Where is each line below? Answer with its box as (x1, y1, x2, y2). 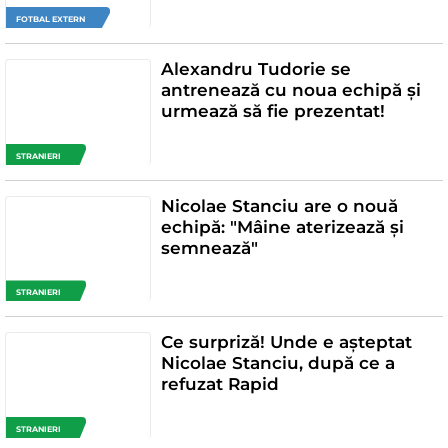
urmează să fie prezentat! (160, 101, 385, 121)
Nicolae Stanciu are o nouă (160, 195, 398, 216)
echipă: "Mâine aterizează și (160, 216, 404, 237)
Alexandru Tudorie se (160, 59, 351, 79)
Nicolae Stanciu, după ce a (160, 353, 395, 374)
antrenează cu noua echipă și (160, 80, 421, 100)
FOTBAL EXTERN (16, 14, 85, 24)
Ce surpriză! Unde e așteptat (160, 332, 412, 353)
